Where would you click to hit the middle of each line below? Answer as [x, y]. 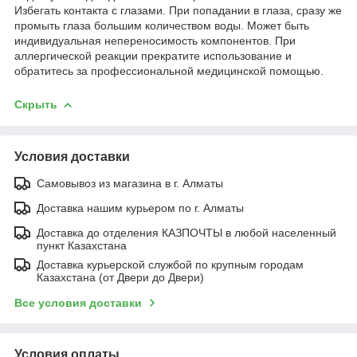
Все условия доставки [78, 302]
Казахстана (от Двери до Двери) [120, 277]
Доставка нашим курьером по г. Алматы [140, 208]
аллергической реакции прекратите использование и [153, 55]
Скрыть [36, 104]
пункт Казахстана [82, 245]
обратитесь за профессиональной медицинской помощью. [169, 71]
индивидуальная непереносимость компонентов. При [155, 40]
